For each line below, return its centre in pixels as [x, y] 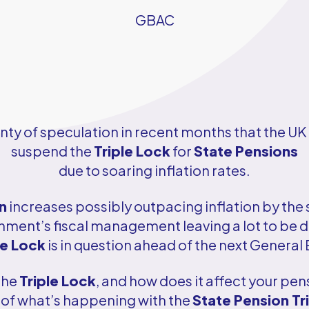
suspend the [52, 151]
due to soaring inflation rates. [154, 170]
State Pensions [246, 151]
